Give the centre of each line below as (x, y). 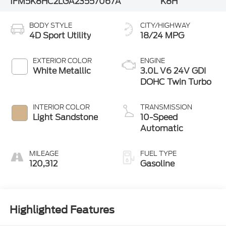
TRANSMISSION (166, 107)
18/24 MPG (162, 35)
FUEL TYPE (158, 153)
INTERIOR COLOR (61, 107)
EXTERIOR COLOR (62, 61)
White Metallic (62, 71)
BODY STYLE (50, 25)
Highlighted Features (62, 210)
